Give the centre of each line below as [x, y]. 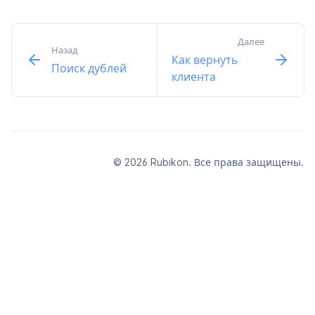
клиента [194, 76]
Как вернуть [205, 59]
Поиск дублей [89, 68]
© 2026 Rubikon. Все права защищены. [208, 162]
